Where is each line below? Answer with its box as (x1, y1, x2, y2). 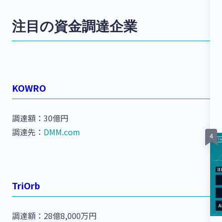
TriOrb (12, 179, 40, 192)
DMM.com (44, 126, 80, 138)
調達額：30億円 (12, 112, 68, 124)
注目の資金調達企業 (12, 16, 137, 36)
